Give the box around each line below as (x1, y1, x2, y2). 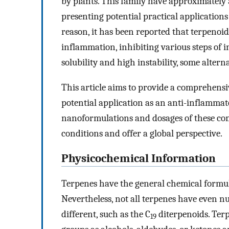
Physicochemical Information (61, 151, 216, 165)
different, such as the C (61, 208, 150, 220)
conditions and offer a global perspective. (61, 128, 222, 140)
